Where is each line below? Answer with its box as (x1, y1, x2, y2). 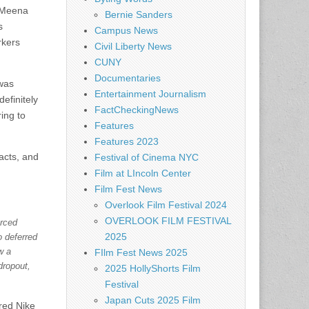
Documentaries (94, 72, 161, 83)
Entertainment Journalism (94, 88, 206, 99)
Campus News (94, 25, 158, 36)
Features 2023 (94, 136, 159, 147)
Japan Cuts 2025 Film (105, 295, 201, 306)
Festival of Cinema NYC (94, 152, 199, 163)
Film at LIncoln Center (94, 168, 191, 179)
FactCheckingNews (94, 104, 179, 115)
